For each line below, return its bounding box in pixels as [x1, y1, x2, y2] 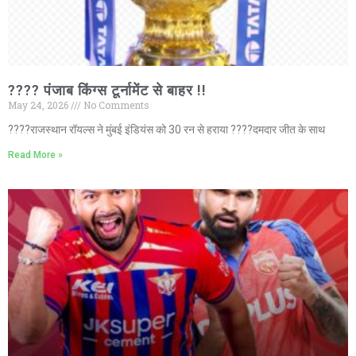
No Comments [81, 99, 149, 112]
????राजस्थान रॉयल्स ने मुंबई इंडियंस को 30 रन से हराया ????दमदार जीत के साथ [8, 123, 325, 137]
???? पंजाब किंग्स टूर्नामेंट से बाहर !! [8, 82, 207, 99]
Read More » [8, 149, 63, 161]
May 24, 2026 [8, 99, 71, 112]
